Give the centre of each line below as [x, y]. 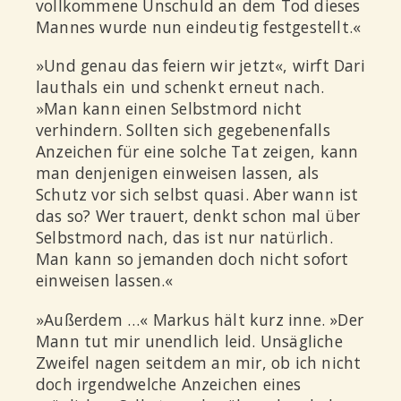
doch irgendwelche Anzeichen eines [169, 384]
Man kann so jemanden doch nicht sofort [192, 259]
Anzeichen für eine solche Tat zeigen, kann [197, 152]
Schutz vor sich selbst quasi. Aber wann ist [197, 195]
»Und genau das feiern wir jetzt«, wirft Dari [200, 66]
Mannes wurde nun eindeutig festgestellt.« [199, 27]
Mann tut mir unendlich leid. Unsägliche [189, 341]
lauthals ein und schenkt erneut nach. [180, 87]
